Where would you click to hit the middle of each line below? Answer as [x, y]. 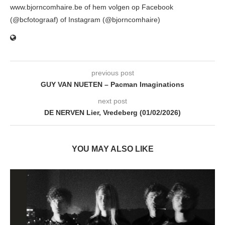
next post [113, 101]
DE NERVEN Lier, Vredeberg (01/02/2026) [113, 112]
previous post [113, 73]
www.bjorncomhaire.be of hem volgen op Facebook [92, 7]
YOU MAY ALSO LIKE [113, 149]
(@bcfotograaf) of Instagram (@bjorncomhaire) [85, 19]
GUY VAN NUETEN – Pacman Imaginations [113, 84]
